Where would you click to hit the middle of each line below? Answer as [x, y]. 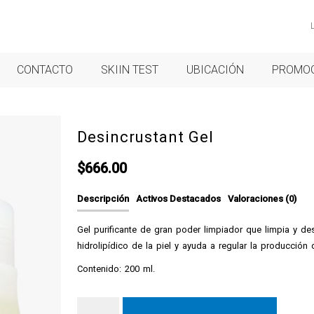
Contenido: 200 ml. [116, 268]
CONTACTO [45, 70]
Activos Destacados [178, 199]
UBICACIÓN [215, 70]
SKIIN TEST [129, 70]
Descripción [103, 199]
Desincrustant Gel [145, 137]
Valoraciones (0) [262, 199]
